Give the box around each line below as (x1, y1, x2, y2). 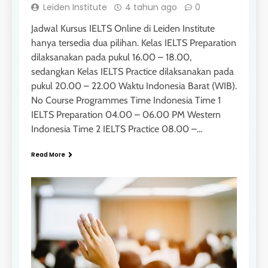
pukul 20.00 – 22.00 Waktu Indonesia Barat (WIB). (31, 80, 237, 92)
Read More (31, 150, 65, 159)
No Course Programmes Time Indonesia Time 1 (31, 94, 221, 106)
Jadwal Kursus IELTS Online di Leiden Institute (31, 22, 215, 34)
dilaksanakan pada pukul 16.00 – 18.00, (31, 51, 191, 63)
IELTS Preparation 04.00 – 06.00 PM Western (31, 108, 221, 120)
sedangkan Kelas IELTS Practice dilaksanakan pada (31, 65, 234, 77)
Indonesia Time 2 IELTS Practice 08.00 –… (31, 123, 203, 135)
